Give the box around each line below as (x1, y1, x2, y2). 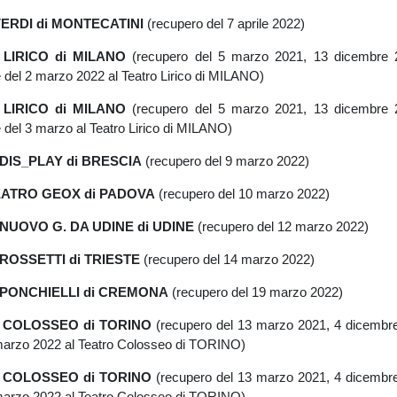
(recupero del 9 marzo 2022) (141, 152, 309, 168)
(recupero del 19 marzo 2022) (167, 284, 343, 300)
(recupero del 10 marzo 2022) (154, 185, 330, 201)
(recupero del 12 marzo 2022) (193, 218, 369, 234)
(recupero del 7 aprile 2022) (143, 15, 305, 31)
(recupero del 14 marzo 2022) (139, 251, 315, 267)
